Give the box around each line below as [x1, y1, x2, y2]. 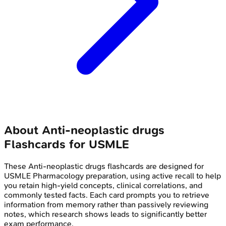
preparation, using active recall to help [84, 171, 221, 181]
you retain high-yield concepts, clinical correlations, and [4, 181, 202, 191]
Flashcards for [4, 137, 89, 152]
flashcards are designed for [105, 161, 204, 172]
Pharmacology [33, 171, 84, 181]
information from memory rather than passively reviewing [4, 200, 208, 210]
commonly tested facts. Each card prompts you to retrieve [4, 190, 209, 200]
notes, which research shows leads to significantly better [4, 209, 207, 219]
